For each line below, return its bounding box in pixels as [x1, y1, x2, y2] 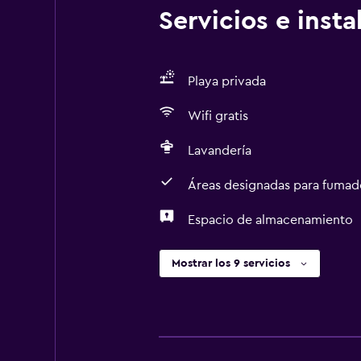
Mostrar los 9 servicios [171, 258, 290, 269]
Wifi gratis [187, 110, 248, 122]
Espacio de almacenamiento [187, 214, 353, 226]
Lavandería [187, 144, 251, 157]
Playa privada [187, 75, 266, 88]
